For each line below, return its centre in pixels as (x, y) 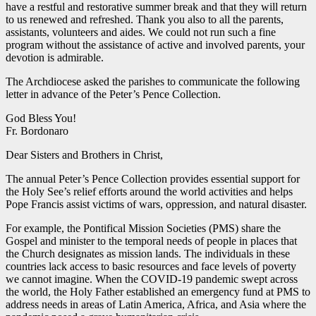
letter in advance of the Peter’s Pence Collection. (113, 94)
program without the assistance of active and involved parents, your (155, 44)
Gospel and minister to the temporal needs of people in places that (151, 241)
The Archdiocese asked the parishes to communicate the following (153, 81)
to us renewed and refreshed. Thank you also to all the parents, (145, 19)
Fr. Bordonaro (37, 130)
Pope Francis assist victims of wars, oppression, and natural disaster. (156, 204)
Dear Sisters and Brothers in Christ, (84, 154)
